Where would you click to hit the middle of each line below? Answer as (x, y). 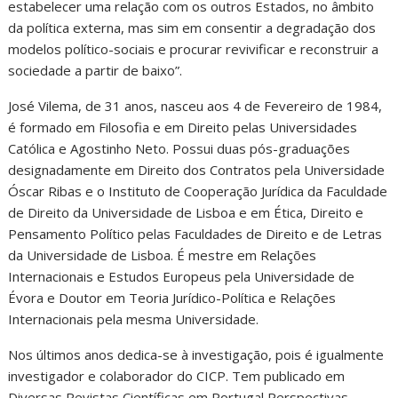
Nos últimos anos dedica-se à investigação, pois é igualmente (196, 354)
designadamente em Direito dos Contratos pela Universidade (197, 170)
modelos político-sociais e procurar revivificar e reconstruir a (194, 49)
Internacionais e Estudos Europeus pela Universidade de (182, 276)
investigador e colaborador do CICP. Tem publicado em (177, 376)
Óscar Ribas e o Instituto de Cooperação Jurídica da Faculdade (198, 191)
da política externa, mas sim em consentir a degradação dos (192, 28)
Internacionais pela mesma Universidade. (134, 319)
